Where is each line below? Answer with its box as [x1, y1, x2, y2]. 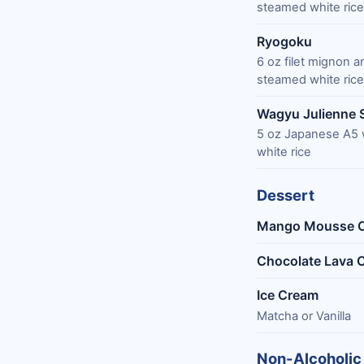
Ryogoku [257, 33, 312, 50]
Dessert [257, 186, 314, 204]
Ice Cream [257, 287, 318, 304]
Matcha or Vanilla [257, 308, 351, 323]
